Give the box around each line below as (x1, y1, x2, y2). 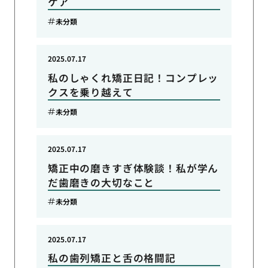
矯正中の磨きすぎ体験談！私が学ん (47, 160, 219, 175)
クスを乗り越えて (47, 85, 133, 100)
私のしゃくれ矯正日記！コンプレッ (47, 71, 219, 86)
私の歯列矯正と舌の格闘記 (47, 251, 176, 266)
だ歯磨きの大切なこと (47, 175, 155, 190)
